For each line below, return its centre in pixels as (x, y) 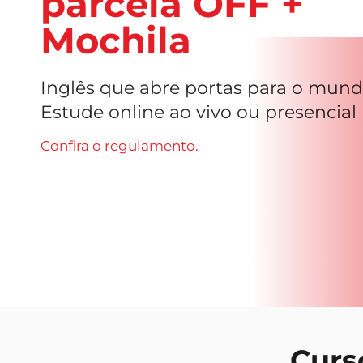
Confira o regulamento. (120, 146)
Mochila (116, 40)
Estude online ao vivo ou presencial (199, 113)
